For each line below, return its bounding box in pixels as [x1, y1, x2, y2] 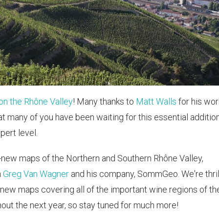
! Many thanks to [73, 96, 136, 107]
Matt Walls [136, 96, 176, 107]
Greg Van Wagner [3, 168, 69, 179]
